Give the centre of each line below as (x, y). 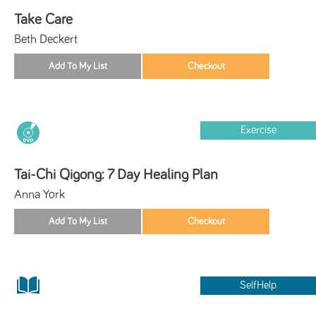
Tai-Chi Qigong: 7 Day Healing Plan (116, 174)
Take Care (43, 19)
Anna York (39, 194)
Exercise (258, 130)
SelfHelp (259, 285)
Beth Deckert (46, 39)
